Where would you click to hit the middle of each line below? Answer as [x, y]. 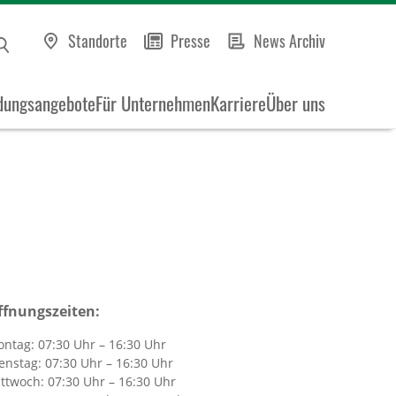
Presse [190, 41]
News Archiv [289, 41]
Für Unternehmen [153, 103]
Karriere [238, 103]
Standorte [98, 41]
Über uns [296, 103]
